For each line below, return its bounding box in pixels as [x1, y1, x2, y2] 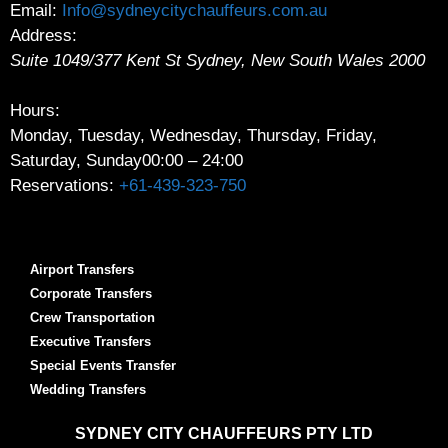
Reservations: [10, 176, 114, 196]
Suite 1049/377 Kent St [10, 50, 181, 70]
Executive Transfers [30, 334, 151, 350]
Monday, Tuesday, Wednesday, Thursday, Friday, [10, 126, 377, 146]
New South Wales [251, 50, 384, 70]
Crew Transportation [30, 310, 155, 326]
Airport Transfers [30, 262, 134, 278]
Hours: [10, 101, 60, 121]
